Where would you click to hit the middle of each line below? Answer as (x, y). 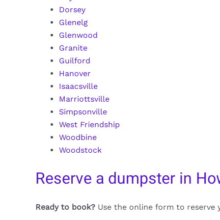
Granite (73, 48)
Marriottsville (84, 99)
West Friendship (89, 124)
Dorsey (72, 9)
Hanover (75, 73)
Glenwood (78, 35)
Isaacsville (78, 86)
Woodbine (78, 137)
